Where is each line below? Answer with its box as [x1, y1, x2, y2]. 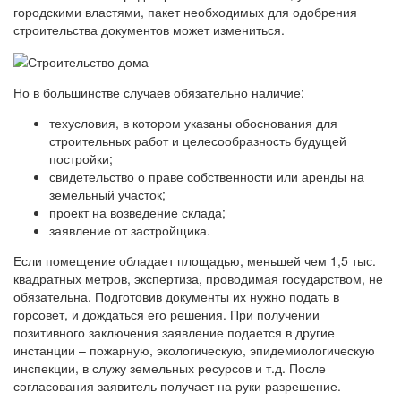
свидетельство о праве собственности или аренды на [49, 166, 364, 185]
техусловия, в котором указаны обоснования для [49, 113, 337, 132]
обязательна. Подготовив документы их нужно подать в [13, 286, 339, 305]
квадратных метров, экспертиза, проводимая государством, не [13, 269, 383, 287]
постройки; [49, 149, 113, 167]
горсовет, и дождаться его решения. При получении [13, 304, 320, 323]
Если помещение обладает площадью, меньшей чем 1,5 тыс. [13, 251, 376, 269]
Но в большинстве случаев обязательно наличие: [13, 82, 304, 101]
